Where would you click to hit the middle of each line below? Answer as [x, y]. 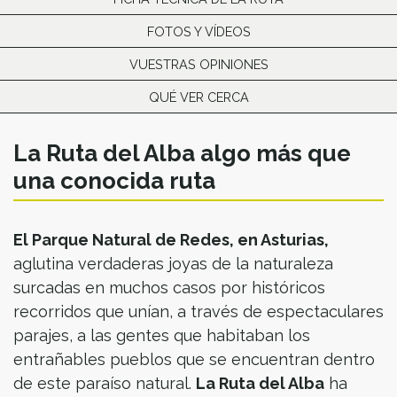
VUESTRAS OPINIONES [198, 64]
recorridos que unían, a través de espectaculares [198, 311]
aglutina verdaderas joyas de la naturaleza [173, 264]
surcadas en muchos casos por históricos [169, 288]
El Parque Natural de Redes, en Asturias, [171, 240]
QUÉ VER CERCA [198, 97]
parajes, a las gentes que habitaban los [162, 335]
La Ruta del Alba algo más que [182, 153]
